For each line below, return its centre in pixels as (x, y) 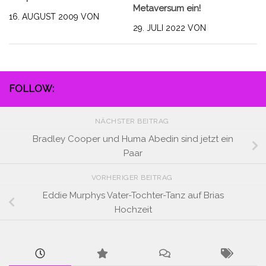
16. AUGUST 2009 (44, 17)
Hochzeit (133, 210)
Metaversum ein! (167, 8)
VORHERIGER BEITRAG (133, 178)
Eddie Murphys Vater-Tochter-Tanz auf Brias (133, 196)
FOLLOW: (31, 88)
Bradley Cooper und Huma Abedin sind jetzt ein (133, 139)
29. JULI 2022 (159, 28)
